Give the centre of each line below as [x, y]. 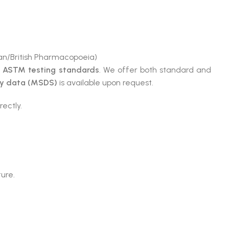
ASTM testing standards [51, 70]
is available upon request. [105, 83]
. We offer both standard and [155, 70]
